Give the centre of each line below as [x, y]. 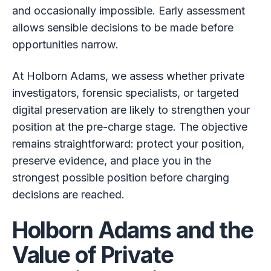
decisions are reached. [68, 194]
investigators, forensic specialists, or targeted [125, 93]
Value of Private [93, 255]
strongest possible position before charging [120, 177]
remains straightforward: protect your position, [128, 143]
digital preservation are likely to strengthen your [131, 109]
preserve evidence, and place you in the [111, 160]
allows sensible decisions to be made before [122, 27]
